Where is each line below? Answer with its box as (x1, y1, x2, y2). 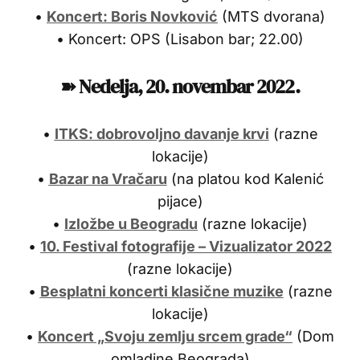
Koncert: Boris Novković (47, 7, 218, 25)
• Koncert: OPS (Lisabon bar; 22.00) (56, 30, 304, 47)
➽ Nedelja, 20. (60, 72, 173, 100)
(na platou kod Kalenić (166, 170, 324, 187)
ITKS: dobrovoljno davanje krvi (54, 125, 269, 142)
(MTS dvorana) (218, 7, 325, 25)
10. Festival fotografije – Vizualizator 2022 (40, 237, 332, 255)
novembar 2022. (172, 72, 300, 100)
